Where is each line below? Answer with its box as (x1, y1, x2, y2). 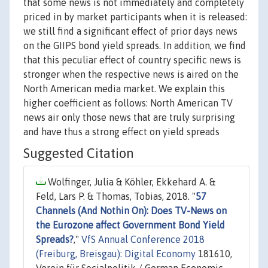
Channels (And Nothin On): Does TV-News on (36, 205, 227, 217)
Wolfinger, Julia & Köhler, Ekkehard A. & (45, 176, 215, 188)
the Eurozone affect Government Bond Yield (36, 220, 225, 231)
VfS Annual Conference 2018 (81, 234, 205, 245)
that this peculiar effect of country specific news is (23, 54, 241, 66)
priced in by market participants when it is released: (23, 11, 247, 23)
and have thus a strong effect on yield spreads (23, 126, 220, 138)
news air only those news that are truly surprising (23, 112, 235, 123)
